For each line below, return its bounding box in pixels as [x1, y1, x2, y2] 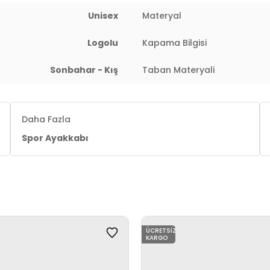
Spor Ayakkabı [22, 132, 89, 144]
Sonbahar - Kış [50, 64, 118, 76]
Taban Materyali [142, 64, 215, 76]
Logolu [87, 37, 118, 49]
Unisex [88, 10, 118, 22]
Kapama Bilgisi [142, 37, 207, 49]
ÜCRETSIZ [146, 226, 177, 235]
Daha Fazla [22, 113, 71, 125]
